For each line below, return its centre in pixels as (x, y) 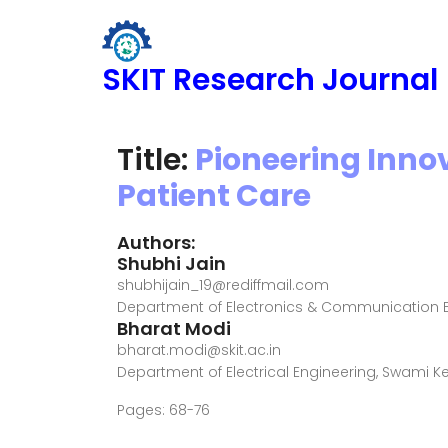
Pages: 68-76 (163, 410)
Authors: (156, 242)
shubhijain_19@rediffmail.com (223, 285)
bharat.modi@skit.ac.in (199, 350)
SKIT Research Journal (270, 80)
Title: (156, 160)
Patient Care (214, 196)
